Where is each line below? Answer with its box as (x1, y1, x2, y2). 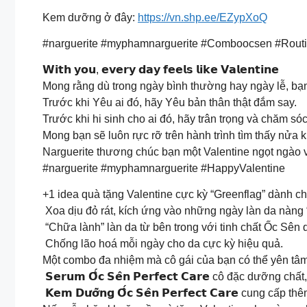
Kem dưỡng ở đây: (42, 12, 138, 23)
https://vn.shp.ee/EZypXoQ (138, 12, 267, 23)
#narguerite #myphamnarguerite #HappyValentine (42, 162, 285, 174)
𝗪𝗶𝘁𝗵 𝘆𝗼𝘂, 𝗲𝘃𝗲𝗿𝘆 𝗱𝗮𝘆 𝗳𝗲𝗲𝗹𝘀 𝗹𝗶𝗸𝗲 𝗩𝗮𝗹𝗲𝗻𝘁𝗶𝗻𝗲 (42, 64, 282, 75)
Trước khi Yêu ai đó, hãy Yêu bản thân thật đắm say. (42, 97, 297, 108)
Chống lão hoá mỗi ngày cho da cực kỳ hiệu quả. (42, 238, 283, 249)
